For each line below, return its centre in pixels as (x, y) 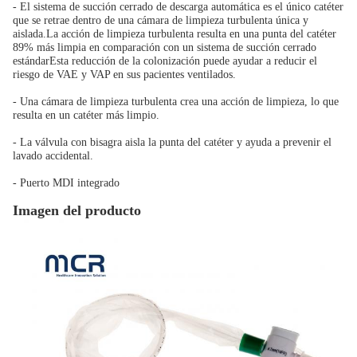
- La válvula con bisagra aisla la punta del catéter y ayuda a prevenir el (172, 142)
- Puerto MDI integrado (66, 183)
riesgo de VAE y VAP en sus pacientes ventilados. (124, 75)
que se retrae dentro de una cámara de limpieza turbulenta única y (161, 20)
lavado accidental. (53, 156)
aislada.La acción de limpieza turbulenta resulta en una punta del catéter (175, 34)
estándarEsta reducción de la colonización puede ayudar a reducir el (165, 61)
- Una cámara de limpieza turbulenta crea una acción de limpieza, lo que (176, 102)
